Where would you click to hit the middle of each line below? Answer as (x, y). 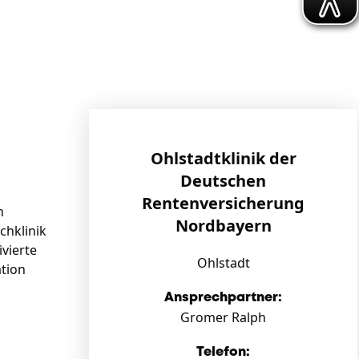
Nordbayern (223, 226)
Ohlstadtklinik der (223, 158)
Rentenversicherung (223, 203)
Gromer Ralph (223, 317)
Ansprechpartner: (223, 298)
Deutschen (223, 181)
